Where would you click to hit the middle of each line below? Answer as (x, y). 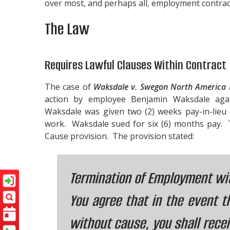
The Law (67, 29)
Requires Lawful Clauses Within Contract (136, 65)
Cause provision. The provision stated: (119, 136)
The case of (69, 87)
